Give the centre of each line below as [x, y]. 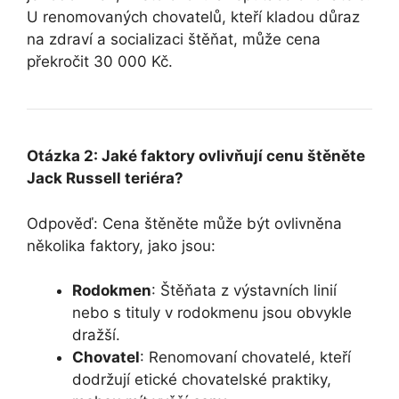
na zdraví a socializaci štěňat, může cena [174, 40]
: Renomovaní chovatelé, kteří [245, 358]
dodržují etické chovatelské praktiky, [202, 380]
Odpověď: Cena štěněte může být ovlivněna [184, 223]
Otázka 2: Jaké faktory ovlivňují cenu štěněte [196, 156]
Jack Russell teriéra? [105, 179]
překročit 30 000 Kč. [100, 62]
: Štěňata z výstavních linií [244, 291]
